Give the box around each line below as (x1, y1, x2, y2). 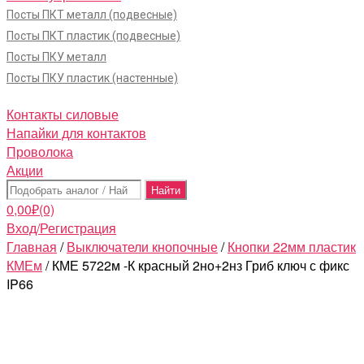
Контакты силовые (6, 105, 119, 123)
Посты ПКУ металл (6, 50, 106, 63)
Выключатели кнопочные (67, 237, 218, 256)
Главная (6, 237, 57, 256)
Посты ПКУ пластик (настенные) (6, 71, 178, 84)
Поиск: (6, 179, 45, 197)
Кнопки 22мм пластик (227, 237, 356, 256)
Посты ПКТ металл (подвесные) (6, 8, 177, 21)
